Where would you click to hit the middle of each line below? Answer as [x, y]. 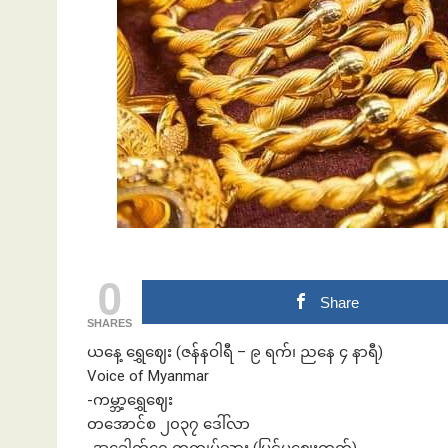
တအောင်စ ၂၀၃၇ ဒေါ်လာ [168, 424]
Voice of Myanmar [148, 376]
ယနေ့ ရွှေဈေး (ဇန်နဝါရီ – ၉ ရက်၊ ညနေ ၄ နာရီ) [235, 352]
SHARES [109, 323]
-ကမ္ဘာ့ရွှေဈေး [130, 400]
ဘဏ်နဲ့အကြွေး [350, 99]
